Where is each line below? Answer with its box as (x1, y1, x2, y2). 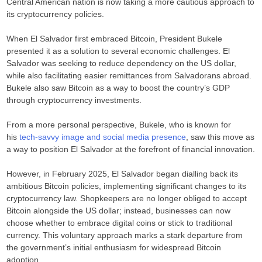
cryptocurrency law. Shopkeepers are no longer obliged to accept (6, 194, 247, 203)
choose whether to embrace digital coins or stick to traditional (6, 218, 233, 227)
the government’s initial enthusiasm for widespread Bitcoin (6, 243, 222, 252)
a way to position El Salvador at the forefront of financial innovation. (6, 144, 256, 154)
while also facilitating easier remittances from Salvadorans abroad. (6, 71, 252, 80)
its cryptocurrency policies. (6, 9, 105, 19)
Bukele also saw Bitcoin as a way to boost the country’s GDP (6, 83, 230, 92)
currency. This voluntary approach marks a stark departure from (6, 230, 243, 240)
